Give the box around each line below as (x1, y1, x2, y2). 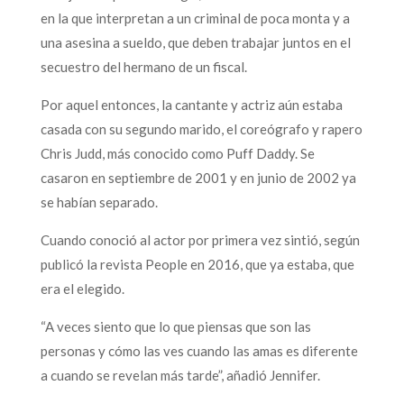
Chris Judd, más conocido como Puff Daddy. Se (40, 144, 315, 161)
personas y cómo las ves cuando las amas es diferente (40, 342, 358, 359)
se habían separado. (40, 193, 161, 210)
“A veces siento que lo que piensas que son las (40, 317, 311, 335)
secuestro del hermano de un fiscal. (40, 58, 247, 75)
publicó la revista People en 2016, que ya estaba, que (40, 255, 354, 272)
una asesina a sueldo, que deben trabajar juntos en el (40, 33, 351, 50)
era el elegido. (40, 280, 124, 297)
